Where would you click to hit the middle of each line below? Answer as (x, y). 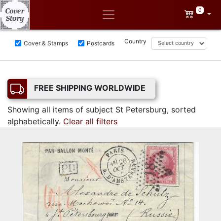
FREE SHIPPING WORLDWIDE (90, 88)
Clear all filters (90, 121)
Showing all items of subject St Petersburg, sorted (102, 110)
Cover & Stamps (46, 43)
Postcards (101, 43)
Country (135, 41)
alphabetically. (35, 121)
